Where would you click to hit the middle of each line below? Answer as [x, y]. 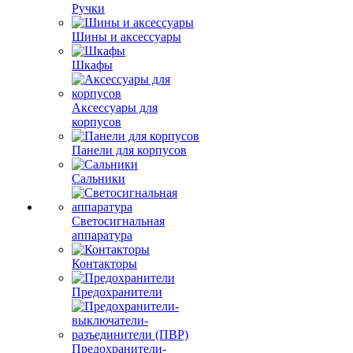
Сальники [98, 178]
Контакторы [104, 264]
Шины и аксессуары [126, 37]
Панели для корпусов [129, 150]
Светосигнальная [118, 221]
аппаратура [102, 235]
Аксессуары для [115, 108]
